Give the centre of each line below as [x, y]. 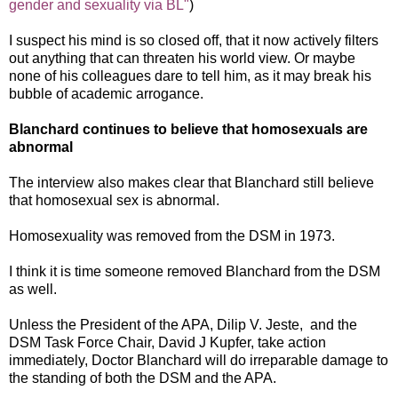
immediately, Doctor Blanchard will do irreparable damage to [199, 360]
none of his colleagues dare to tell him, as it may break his [190, 76]
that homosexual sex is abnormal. [114, 200]
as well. [33, 289]
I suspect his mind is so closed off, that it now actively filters [194, 40]
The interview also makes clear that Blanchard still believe [191, 182]
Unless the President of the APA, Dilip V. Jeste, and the [183, 324]
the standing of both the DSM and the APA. [143, 378]
